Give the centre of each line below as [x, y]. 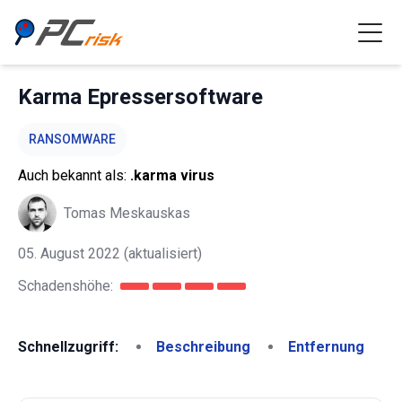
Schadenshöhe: [66, 286]
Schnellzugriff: [68, 347]
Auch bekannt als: [74, 175]
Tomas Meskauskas [127, 213]
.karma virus [172, 175]
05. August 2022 [69, 253]
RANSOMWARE [72, 139]
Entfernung [326, 347]
